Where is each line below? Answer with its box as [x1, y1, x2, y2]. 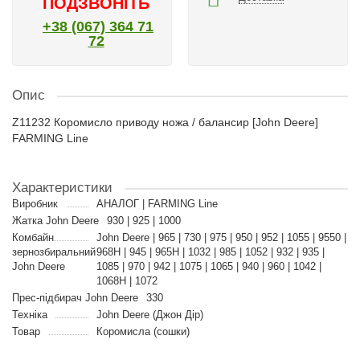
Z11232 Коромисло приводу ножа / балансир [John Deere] [12, 116, 318, 129]
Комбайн [12, 231, 54, 243]
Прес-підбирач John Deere [12, 292, 138, 304]
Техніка [12, 309, 47, 321]
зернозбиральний [12, 246, 96, 258]
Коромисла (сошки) [96, 325, 190, 337]
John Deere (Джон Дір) [96, 309, 203, 321]
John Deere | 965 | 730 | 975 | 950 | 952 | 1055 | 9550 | [96, 231, 346, 243]
